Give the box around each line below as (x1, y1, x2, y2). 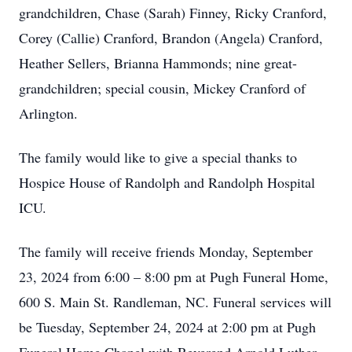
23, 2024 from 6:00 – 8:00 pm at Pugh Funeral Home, (19, 267, 328, 286)
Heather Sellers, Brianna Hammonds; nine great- (19, 53, 297, 72)
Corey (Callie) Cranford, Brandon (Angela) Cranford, (19, 28, 323, 47)
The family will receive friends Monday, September (19, 242, 313, 261)
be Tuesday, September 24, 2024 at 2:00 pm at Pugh (19, 317, 316, 336)
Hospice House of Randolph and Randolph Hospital (19, 173, 315, 192)
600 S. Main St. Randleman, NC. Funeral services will (19, 292, 332, 311)
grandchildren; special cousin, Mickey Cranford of (19, 79, 306, 97)
